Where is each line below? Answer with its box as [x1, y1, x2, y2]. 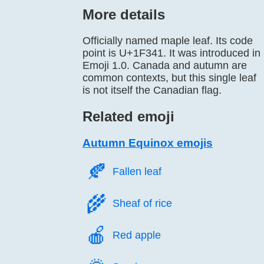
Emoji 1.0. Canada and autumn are [82, 60, 247, 71]
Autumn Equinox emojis [82, 137, 213, 149]
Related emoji [82, 108, 174, 124]
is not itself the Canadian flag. [82, 84, 222, 96]
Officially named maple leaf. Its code [82, 35, 253, 47]
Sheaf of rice [113, 197, 172, 209]
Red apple [113, 229, 161, 241]
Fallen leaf [113, 166, 161, 177]
